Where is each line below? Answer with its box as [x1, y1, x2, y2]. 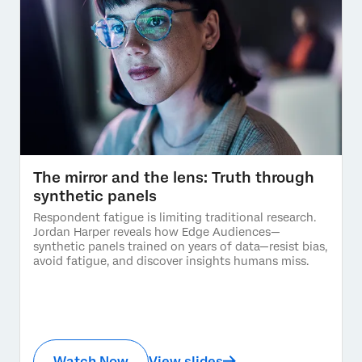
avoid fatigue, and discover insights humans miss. [33, 254, 309, 267]
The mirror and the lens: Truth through [33, 168, 314, 186]
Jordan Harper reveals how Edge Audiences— [33, 225, 280, 238]
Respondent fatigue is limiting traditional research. [33, 210, 316, 224]
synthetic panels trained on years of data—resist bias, [33, 239, 327, 253]
